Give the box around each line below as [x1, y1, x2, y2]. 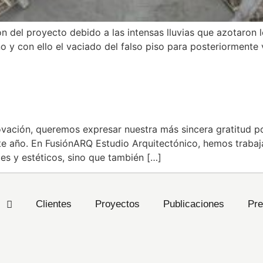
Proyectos [95, 198, 140, 210]
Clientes [35, 198, 72, 210]
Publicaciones [163, 198, 224, 210]
